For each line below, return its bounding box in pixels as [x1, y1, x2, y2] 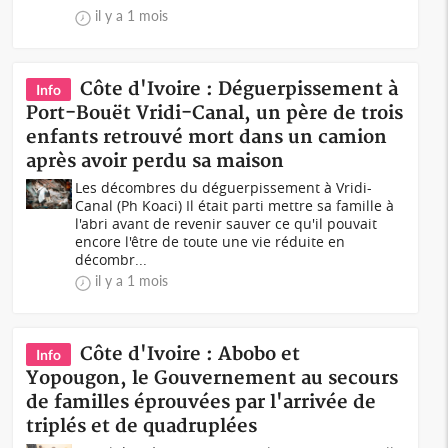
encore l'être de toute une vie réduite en [75, 232, 346, 251]
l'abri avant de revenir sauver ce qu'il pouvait [75, 214, 378, 233]
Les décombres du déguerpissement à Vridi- [75, 178, 373, 197]
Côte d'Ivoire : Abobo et [80, 343, 301, 366]
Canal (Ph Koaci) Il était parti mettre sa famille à [75, 196, 395, 215]
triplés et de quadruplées [26, 415, 258, 438]
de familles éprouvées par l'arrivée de [26, 391, 377, 414]
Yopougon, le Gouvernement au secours [26, 367, 399, 390]
